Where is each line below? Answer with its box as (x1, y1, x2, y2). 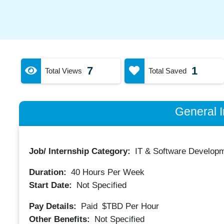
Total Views (44, 66, 82, 75)
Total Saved (148, 66, 186, 75)
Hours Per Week (79, 167, 144, 177)
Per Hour (125, 201, 159, 211)
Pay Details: (28, 201, 79, 211)
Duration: (28, 167, 69, 177)
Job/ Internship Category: (28, 146, 133, 156)
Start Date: (28, 180, 74, 190)
